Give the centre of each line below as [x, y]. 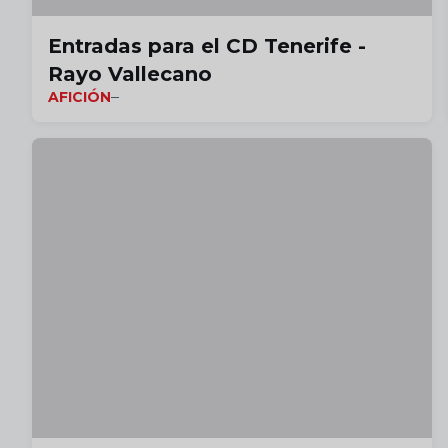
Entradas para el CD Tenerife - [207, 46]
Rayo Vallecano [130, 74]
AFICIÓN [79, 97]
